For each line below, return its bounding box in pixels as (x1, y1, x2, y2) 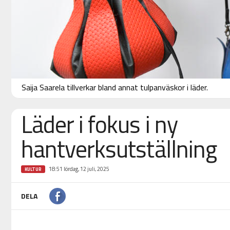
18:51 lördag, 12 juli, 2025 (48, 165, 109, 174)
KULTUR (24, 166, 42, 173)
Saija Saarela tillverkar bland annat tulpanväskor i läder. (21, 81, 208, 94)
